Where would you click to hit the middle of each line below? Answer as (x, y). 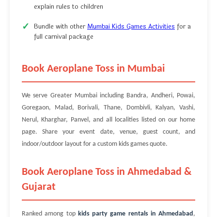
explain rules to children (69, 7)
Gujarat (39, 187)
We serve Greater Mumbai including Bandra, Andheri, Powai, (108, 96)
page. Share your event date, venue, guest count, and (108, 132)
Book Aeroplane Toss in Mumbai (93, 69)
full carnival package (64, 37)
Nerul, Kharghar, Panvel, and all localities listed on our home (108, 120)
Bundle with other (61, 27)
